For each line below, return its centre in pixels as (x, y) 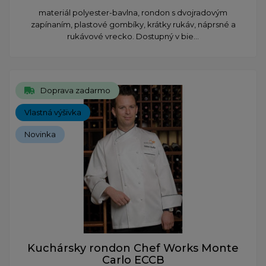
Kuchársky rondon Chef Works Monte (133, 248)
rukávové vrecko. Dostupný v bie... (133, 36)
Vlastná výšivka (53, 112)
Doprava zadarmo (75, 90)
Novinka (40, 134)
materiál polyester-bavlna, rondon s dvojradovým (133, 12)
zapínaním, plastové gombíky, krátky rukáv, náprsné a (133, 24)
